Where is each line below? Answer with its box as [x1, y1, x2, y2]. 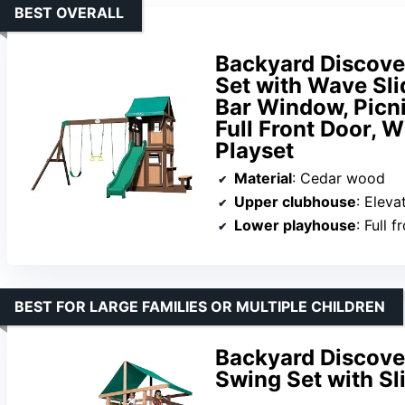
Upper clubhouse [234, 192, 356, 211]
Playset [215, 137, 294, 164]
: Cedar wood [292, 168, 385, 187]
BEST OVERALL [14, 3, 124, 22]
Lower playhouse [234, 215, 356, 234]
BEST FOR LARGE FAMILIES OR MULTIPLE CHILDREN [14, 297, 385, 316]
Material [234, 168, 292, 187]
